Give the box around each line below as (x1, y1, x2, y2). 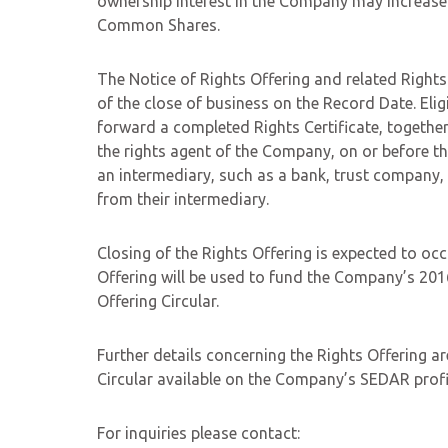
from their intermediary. (97, 190, 269, 208)
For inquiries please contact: (97, 424, 300, 442)
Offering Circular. (97, 292, 219, 310)
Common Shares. (97, 16, 220, 34)
